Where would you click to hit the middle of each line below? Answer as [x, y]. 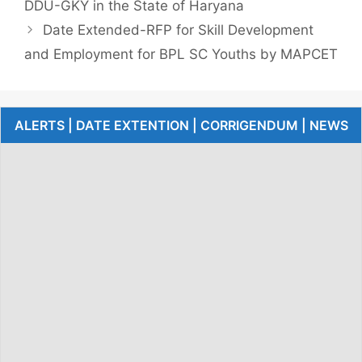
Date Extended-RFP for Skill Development [179, 29]
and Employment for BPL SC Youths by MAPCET [181, 54]
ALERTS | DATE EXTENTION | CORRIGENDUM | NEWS [181, 125]
